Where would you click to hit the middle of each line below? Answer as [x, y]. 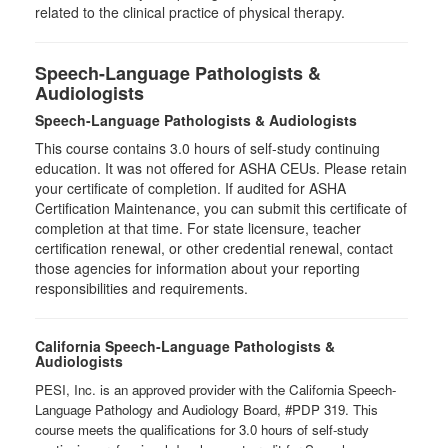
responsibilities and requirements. [141, 288]
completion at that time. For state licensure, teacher [198, 228]
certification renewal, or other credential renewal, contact [214, 248]
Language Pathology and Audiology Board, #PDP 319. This [206, 409]
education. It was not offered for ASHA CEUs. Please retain [221, 168]
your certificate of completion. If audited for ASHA [190, 188]
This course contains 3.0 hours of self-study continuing [207, 148]
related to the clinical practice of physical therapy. [192, 12]
